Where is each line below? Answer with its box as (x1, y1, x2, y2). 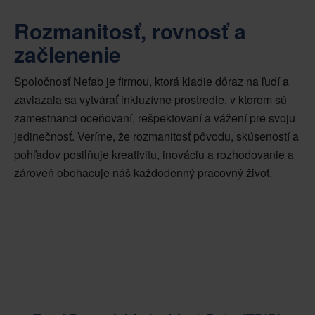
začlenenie (14, 38, 121, 69)
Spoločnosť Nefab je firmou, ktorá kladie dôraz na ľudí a (14, 72, 289, 89)
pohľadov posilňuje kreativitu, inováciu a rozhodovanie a (14, 146, 294, 162)
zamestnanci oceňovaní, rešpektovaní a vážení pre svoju (14, 109, 295, 126)
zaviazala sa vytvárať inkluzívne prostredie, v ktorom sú (14, 91, 287, 108)
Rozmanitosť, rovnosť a (14, 15, 246, 46)
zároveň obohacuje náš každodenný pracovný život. (14, 164, 272, 181)
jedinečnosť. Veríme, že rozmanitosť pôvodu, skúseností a (14, 127, 299, 144)
